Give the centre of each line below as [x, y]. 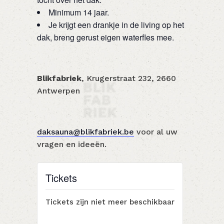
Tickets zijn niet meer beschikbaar [110, 202]
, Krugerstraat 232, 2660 [129, 78]
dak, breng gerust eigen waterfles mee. [105, 37]
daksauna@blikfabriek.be [85, 132]
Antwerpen [58, 91]
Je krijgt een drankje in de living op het [116, 25]
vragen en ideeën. [72, 144]
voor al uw [156, 132]
